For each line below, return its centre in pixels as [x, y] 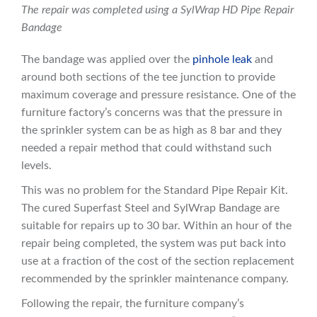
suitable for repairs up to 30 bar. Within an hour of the [156, 226]
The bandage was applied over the [107, 60]
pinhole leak [222, 60]
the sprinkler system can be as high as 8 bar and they [151, 131]
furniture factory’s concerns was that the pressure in [152, 113]
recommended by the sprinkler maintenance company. [155, 279]
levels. [36, 166]
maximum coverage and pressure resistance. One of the [158, 95]
